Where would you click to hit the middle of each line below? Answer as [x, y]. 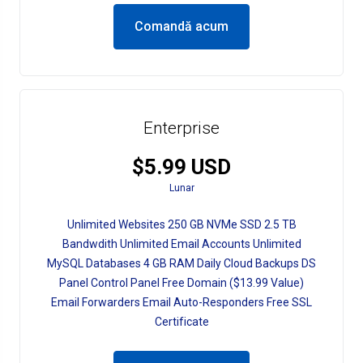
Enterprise [181, 128]
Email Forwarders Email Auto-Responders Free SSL [181, 302]
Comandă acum [181, 26]
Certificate [181, 322]
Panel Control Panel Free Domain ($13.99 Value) [181, 283]
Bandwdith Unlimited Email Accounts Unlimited [181, 244]
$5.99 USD [181, 167]
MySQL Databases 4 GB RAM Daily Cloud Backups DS [181, 263]
